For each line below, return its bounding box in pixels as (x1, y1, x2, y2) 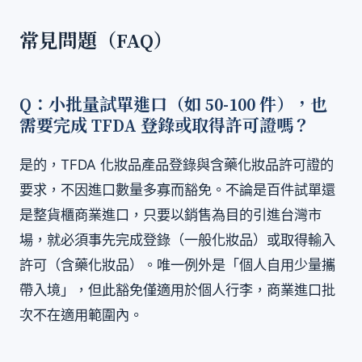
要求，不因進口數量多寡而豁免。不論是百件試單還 (19, 180, 335, 198)
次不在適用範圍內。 (19, 305, 143, 323)
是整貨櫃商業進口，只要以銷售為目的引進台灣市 (19, 205, 322, 223)
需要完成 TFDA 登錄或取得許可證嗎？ (19, 116, 310, 137)
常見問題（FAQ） (19, 30, 173, 55)
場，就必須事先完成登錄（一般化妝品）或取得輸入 (19, 230, 335, 248)
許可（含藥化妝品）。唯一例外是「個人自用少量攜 (19, 255, 335, 273)
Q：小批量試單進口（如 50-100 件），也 (19, 95, 327, 116)
